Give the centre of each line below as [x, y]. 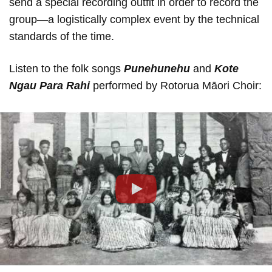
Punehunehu [157, 69]
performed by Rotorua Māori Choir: [176, 86]
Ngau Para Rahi [49, 86]
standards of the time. [62, 37]
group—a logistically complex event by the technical [134, 20]
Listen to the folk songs [66, 69]
